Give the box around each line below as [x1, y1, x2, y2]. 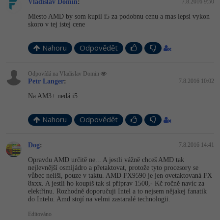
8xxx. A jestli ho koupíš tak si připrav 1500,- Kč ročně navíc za [28, 179, 204, 187]
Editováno [28, 210, 52, 218]
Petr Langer [28, 77, 64, 85]
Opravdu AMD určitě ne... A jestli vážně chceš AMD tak [28, 156, 184, 164]
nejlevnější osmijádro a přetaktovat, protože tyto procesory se [28, 164, 198, 171]
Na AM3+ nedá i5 [28, 92, 78, 100]
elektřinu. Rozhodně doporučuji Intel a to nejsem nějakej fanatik [28, 187, 207, 195]
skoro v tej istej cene [28, 20, 85, 28]
